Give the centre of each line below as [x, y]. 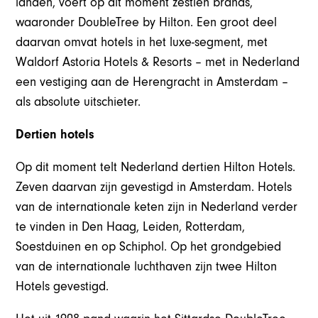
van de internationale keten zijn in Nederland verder [157, 207]
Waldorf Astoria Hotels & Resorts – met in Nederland [158, 62]
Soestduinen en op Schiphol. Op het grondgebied [149, 247]
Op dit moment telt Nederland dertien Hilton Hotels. [156, 168]
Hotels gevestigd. [62, 287]
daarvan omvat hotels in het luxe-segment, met [142, 43]
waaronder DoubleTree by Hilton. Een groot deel [147, 23]
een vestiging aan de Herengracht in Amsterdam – [152, 82]
